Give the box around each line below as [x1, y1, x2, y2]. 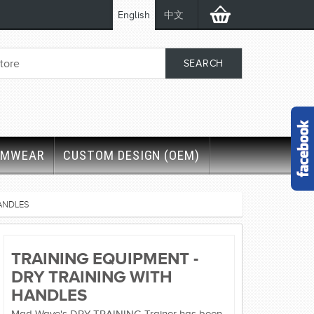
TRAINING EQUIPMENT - [11, 249, 198, 268]
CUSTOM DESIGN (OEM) [63, 147, 200, 163]
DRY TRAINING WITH [11, 267, 172, 286]
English [118, 10, 150, 20]
